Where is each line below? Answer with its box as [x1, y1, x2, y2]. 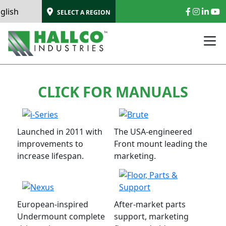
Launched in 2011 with [17, 126, 102, 137]
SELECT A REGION [57, 8, 110, 17]
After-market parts [114, 199, 186, 210]
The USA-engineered [114, 126, 192, 137]
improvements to [17, 138, 83, 149]
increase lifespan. [17, 150, 84, 161]
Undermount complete [17, 211, 105, 222]
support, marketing [114, 211, 189, 222]
